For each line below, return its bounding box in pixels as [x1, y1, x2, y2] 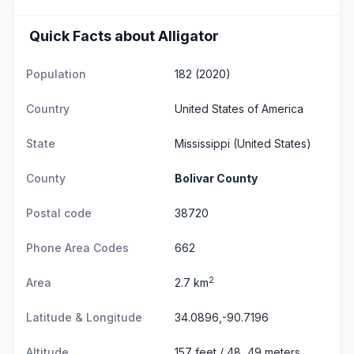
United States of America [175, 102, 303, 115]
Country [26, 102, 70, 115]
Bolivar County [175, 171, 258, 185]
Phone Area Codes [26, 241, 129, 254]
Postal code [26, 206, 92, 220]
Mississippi [175, 137, 230, 150]
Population [26, 67, 86, 81]
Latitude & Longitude [26, 311, 142, 324]
